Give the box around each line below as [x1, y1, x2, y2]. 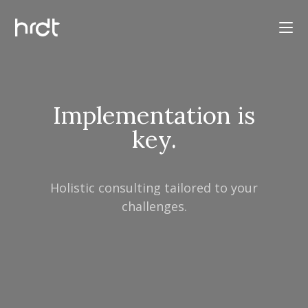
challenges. [121, 198, 187, 214]
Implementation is [53, 100, 255, 131]
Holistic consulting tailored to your [50, 179, 258, 196]
